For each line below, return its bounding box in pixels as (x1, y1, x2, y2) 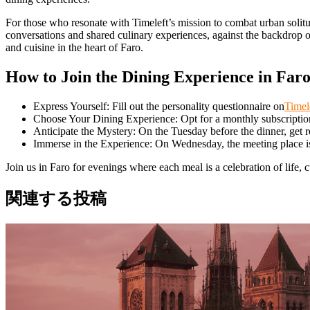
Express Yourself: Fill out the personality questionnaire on (33, 100, 284, 113)
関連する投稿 (6, 190, 107, 208)
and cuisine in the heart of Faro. (6, 42, 143, 54)
